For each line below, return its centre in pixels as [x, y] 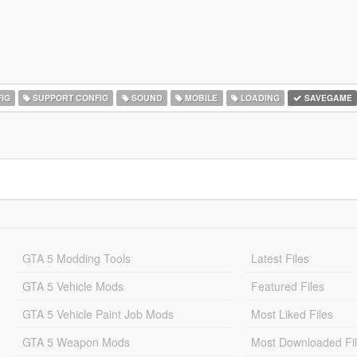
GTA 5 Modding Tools [76, 258]
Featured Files [288, 286]
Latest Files [280, 258]
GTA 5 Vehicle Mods [73, 286]
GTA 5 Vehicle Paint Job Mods [98, 314]
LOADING [259, 98]
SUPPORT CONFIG [70, 98]
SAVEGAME [327, 98]
